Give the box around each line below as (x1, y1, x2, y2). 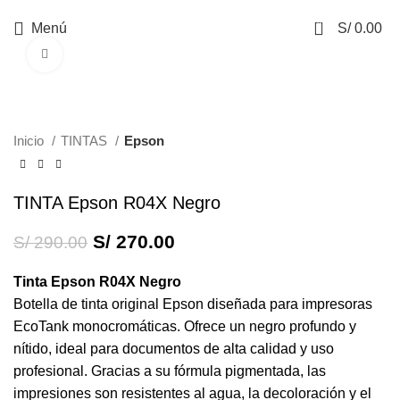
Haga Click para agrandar (62, 47, 202, 61)
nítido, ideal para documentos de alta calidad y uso (13, 341, 334, 356)
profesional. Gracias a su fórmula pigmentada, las (13, 363, 326, 379)
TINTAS (61, 133, 111, 148)
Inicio (13, 133, 47, 148)
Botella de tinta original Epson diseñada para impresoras (13, 296, 372, 312)
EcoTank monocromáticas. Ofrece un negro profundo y (13, 319, 356, 334)
